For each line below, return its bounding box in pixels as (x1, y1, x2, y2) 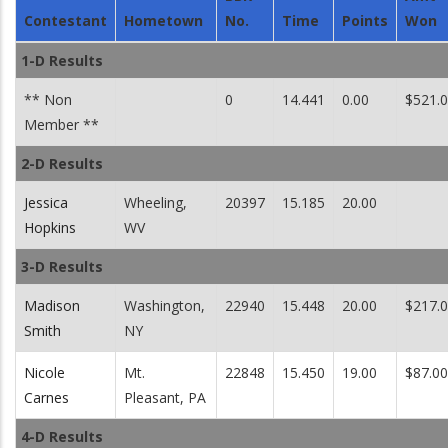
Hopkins (24, 218, 76, 237)
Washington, (124, 296, 205, 315)
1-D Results (21, 51, 103, 70)
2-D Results (21, 154, 103, 173)
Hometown (124, 11, 203, 30)
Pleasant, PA (124, 388, 206, 407)
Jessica (24, 193, 68, 212)
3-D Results (21, 257, 103, 276)
